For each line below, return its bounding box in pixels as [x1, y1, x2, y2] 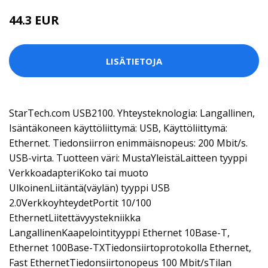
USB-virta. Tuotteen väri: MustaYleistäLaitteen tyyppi [9, 151, 247, 165]
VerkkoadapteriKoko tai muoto [9, 166, 148, 179]
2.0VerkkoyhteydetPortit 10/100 [9, 196, 151, 209]
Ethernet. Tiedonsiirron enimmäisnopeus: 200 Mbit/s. [9, 136, 248, 150]
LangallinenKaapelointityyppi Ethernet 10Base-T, [9, 226, 230, 239]
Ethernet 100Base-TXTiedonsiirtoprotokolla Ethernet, [9, 241, 251, 254]
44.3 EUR [9, 12, 59, 28]
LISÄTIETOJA [106, 54, 162, 67]
